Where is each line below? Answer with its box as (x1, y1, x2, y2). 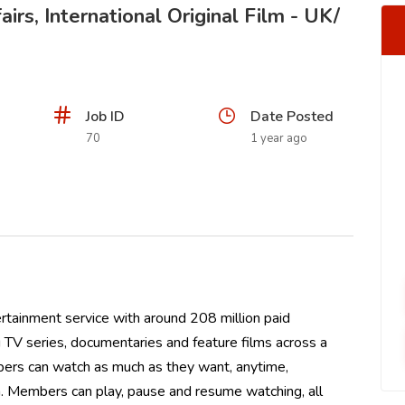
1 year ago (250, 130, 307, 146)
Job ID (86, 107, 126, 127)
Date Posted (250, 107, 334, 127)
